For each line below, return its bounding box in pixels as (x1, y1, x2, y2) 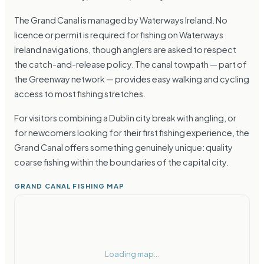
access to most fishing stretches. (14, 88, 146, 100)
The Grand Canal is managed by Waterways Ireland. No (14, 15, 227, 26)
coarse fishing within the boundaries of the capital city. (14, 157, 229, 168)
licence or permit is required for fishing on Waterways (14, 29, 223, 41)
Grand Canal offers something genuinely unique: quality (14, 142, 233, 153)
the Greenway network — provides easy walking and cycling (14, 74, 249, 85)
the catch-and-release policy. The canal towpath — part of (14, 59, 247, 70)
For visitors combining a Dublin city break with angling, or (14, 113, 236, 124)
